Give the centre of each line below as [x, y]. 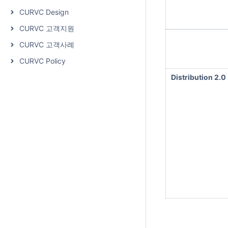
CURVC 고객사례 [47, 45]
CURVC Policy [42, 61]
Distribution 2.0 [198, 77]
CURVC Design [44, 12]
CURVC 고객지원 [47, 28]
